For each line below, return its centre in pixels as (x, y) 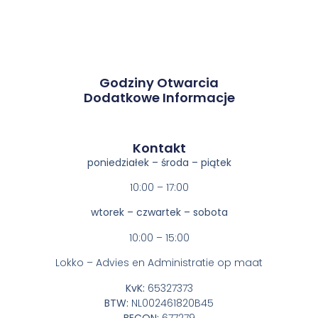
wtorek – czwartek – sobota (159, 213)
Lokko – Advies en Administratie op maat (159, 263)
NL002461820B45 (171, 303)
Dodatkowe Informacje (159, 97)
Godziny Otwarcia (159, 82)
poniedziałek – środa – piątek (159, 162)
